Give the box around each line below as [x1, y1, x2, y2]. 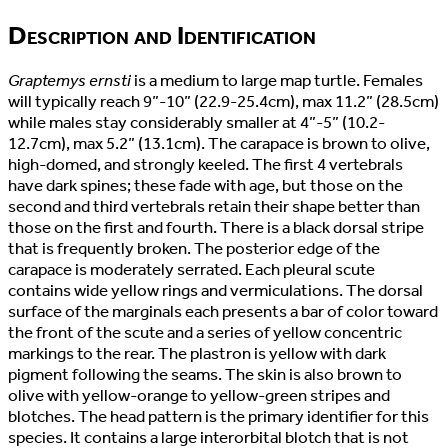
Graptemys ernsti [8, 69, 131, 91]
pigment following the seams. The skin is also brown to [8, 363, 402, 385]
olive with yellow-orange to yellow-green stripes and [8, 384, 390, 406]
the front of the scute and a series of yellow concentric [8, 321, 402, 343]
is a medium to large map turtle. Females [131, 69, 423, 91]
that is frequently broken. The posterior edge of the [8, 237, 380, 259]
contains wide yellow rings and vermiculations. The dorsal [8, 279, 423, 301]
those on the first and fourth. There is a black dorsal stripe [8, 216, 424, 238]
